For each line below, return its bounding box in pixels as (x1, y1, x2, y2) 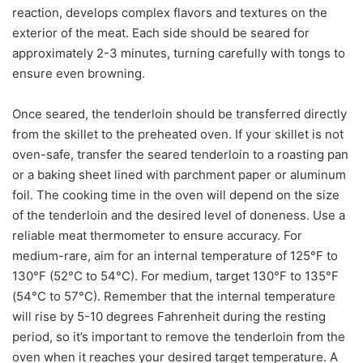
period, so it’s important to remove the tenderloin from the (12, 328, 345, 344)
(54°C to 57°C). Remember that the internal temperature (12, 288, 335, 304)
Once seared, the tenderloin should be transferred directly (12, 105, 347, 122)
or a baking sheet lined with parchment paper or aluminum (12, 166, 346, 182)
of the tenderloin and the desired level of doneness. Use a (12, 207, 345, 223)
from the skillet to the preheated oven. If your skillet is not (12, 126, 344, 142)
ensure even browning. (12, 65, 145, 81)
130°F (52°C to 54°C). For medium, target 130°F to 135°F (12, 267, 339, 284)
